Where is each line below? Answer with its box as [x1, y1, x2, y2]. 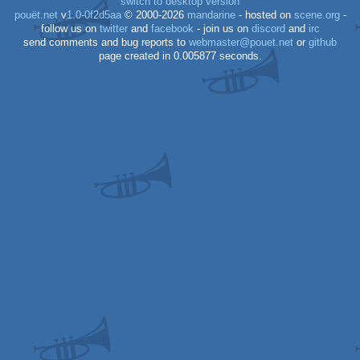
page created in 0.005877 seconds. [98, 51, 262, 62]
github [309, 37, 337, 48]
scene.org [293, 10, 340, 21]
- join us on [193, 23, 252, 35]
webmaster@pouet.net [189, 37, 293, 48]
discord [251, 23, 285, 35]
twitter [99, 23, 128, 35]
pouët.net [14, 10, 58, 21]
